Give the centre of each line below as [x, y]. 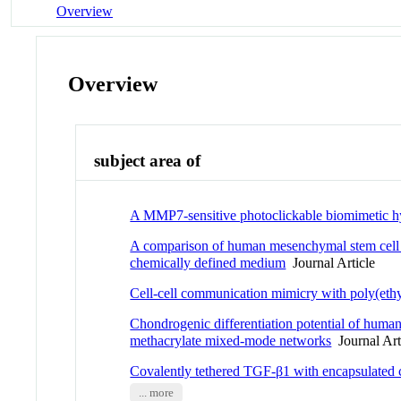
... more [156, 392]
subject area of [148, 161]
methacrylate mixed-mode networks [231, 340]
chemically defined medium [208, 262]
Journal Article [331, 262]
